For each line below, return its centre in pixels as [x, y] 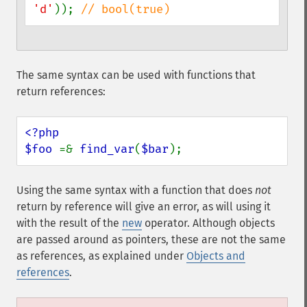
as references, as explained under [101, 256]
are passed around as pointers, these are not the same [151, 240]
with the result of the [69, 223]
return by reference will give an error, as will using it [144, 207]
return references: [61, 91]
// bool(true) [125, 9]
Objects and [216, 256]
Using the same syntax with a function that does [136, 190]
